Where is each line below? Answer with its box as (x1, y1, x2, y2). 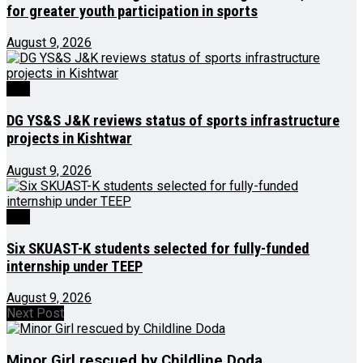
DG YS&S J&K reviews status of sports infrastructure (6, 112, 340, 130)
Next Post (6, 305, 64, 322)
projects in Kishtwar (6, 130, 132, 148)
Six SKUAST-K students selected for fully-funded (6, 239, 310, 258)
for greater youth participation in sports (6, 2, 258, 20)
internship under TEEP (6, 257, 143, 275)
